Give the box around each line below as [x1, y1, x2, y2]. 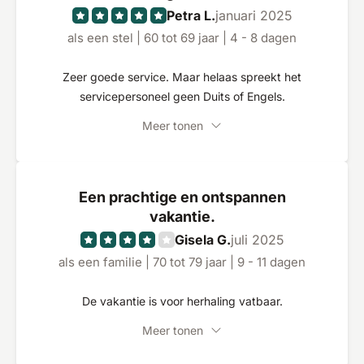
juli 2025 [230, 232, 284, 248]
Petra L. [166, 7, 215, 24]
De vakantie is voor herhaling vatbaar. [81, 294, 283, 308]
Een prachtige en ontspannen [78, 188, 286, 206]
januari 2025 [214, 7, 292, 24]
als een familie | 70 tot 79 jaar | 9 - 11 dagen [58, 254, 305, 270]
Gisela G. [174, 232, 231, 248]
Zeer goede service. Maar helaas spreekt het [63, 70, 301, 84]
